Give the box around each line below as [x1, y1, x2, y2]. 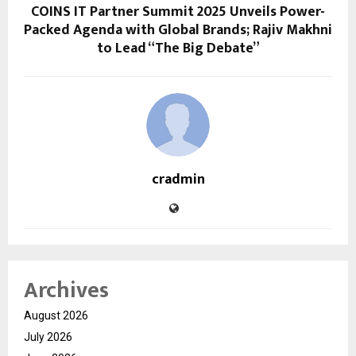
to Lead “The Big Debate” [96, 36, 260, 60]
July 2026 [24, 330, 72, 343]
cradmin [151, 167, 205, 192]
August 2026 [24, 308, 88, 322]
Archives [24, 271, 109, 309]
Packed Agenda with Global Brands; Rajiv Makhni [24, 17, 332, 42]
